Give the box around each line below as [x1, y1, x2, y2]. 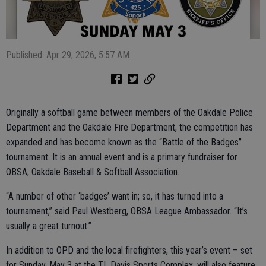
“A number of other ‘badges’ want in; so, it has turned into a [6, 191, 223, 202]
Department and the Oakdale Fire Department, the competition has [6, 122, 253, 133]
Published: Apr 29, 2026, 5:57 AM [6, 49, 129, 61]
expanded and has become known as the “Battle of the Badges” [6, 137, 242, 148]
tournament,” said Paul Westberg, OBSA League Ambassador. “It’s [6, 205, 248, 217]
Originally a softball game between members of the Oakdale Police [6, 107, 253, 118]
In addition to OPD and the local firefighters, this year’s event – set [6, 245, 252, 256]
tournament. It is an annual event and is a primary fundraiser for [6, 151, 237, 163]
